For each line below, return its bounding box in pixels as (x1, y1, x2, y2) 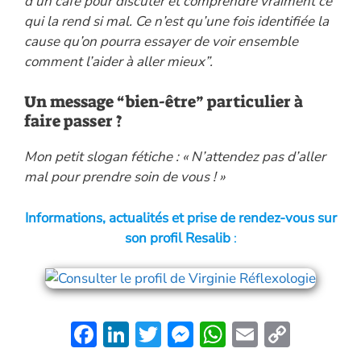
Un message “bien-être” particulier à (24, 91, 303, 113)
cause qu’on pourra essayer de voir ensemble (24, 31, 298, 51)
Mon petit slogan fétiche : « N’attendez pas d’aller (24, 147, 326, 167)
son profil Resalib (124, 228, 230, 247)
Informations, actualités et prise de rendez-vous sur (24, 208, 337, 227)
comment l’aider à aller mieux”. (24, 52, 213, 71)
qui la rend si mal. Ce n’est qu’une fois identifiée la (24, 11, 329, 31)
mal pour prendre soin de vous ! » (24, 168, 225, 187)
